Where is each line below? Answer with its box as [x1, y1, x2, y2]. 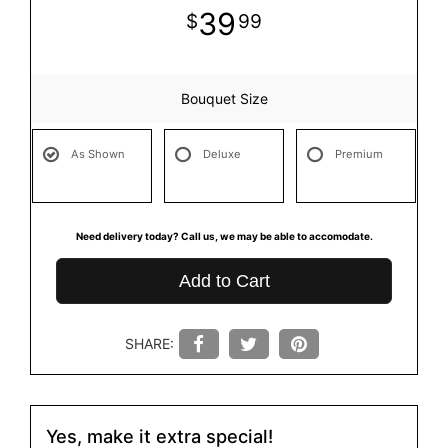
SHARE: [124, 335, 174, 352]
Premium [334, 147, 383, 161]
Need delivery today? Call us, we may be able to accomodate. [75, 230, 373, 242]
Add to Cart [178, 271, 270, 291]
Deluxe [202, 147, 241, 161]
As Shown [71, 147, 125, 161]
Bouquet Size [180, 90, 268, 107]
